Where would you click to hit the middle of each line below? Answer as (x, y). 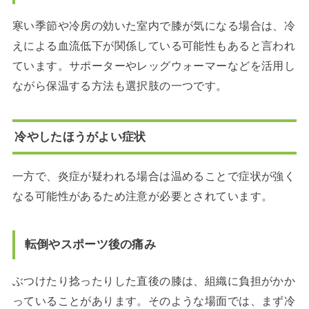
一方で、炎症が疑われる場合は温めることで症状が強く (154, 176)
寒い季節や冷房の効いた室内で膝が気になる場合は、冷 (154, 25)
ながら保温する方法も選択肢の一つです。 (120, 85)
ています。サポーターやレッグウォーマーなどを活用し (154, 65)
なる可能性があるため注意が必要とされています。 (142, 196)
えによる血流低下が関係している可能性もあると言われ (154, 45)
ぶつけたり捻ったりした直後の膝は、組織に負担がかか (154, 281)
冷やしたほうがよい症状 (80, 137)
